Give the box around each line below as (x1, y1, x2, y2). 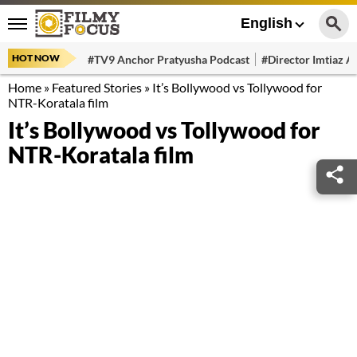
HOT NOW (12, 52, 60, 64)
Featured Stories (52, 80, 142, 95)
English (241, 15, 292, 31)
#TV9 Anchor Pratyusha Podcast (88, 52, 249, 66)
